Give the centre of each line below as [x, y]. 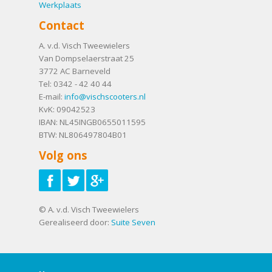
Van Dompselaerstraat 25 [87, 58]
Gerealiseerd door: [75, 222]
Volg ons [63, 155]
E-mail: [52, 96]
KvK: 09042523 [67, 109]
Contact [62, 25]
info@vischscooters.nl [105, 96]
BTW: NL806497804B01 [83, 134]
